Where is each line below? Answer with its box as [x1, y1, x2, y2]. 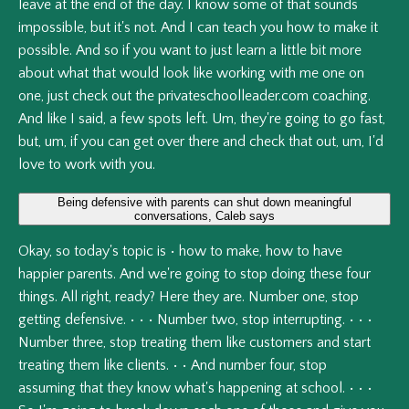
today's [74, 243, 119, 260]
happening [218, 380, 282, 397]
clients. [127, 357, 169, 374]
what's [174, 380, 215, 397]
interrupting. [273, 311, 345, 329]
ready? [115, 288, 155, 306]
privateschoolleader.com [158, 88, 309, 105]
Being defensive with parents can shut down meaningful [58, 195, 351, 210]
